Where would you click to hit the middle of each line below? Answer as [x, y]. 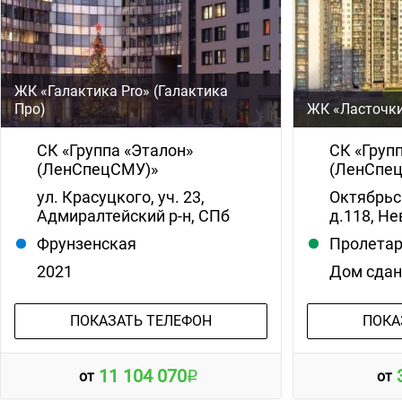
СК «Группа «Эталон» [115, 151]
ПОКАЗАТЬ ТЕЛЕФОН [140, 321]
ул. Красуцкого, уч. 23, [121, 197]
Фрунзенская [87, 244]
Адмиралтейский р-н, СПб [133, 216]
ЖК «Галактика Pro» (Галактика [121, 92]
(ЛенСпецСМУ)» [97, 170]
